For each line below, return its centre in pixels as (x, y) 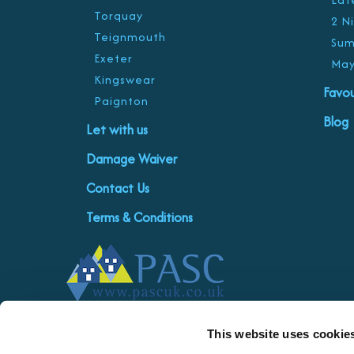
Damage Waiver (131, 159)
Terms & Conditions (139, 217)
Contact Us (117, 188)
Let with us (117, 130)
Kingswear (124, 79)
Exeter (113, 58)
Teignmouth (130, 37)
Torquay (118, 15)
